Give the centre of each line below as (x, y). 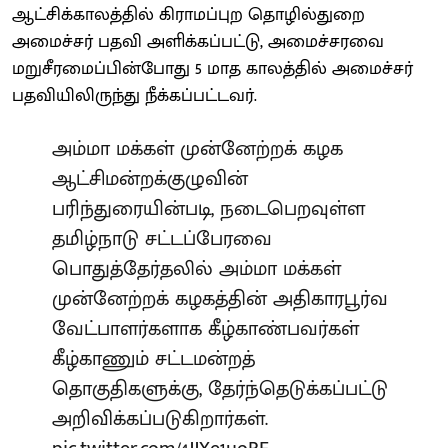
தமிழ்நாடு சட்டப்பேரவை (162, 238)
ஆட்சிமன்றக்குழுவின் (150, 178)
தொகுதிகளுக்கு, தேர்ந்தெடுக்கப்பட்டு (220, 388)
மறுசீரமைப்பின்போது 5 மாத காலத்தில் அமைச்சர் (212, 68)
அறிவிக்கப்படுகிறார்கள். (160, 418)
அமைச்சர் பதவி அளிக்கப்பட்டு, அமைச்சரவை (198, 41)
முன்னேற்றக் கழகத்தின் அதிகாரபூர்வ (220, 298)
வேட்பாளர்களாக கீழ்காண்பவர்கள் (205, 328)
